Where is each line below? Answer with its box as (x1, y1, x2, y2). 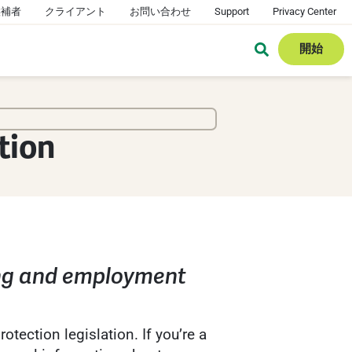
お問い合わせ (130, 5, 191, 17)
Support (214, 5, 249, 17)
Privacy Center (273, 5, 336, 17)
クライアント (45, 5, 106, 17)
